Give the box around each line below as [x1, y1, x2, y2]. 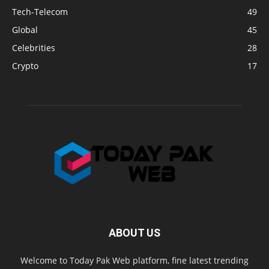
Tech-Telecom [12, 6, 68, 18]
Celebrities [12, 42, 55, 54]
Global [12, 24, 38, 36]
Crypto [12, 60, 38, 72]
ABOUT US [109, 226, 160, 240]
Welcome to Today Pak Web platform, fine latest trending [20, 255, 249, 267]
